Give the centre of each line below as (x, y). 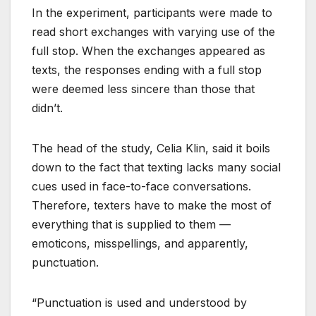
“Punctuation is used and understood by (139, 302)
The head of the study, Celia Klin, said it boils (151, 148)
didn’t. (47, 108)
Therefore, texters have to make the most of (152, 205)
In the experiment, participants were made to (152, 12)
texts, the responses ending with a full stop (147, 69)
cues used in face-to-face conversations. (141, 186)
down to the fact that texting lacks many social (156, 167)
